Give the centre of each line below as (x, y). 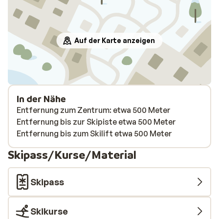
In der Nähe (41, 99)
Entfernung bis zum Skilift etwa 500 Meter (94, 133)
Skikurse (49, 211)
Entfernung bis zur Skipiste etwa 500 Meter (96, 122)
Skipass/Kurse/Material (72, 155)
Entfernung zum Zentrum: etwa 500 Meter (94, 110)
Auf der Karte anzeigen (114, 40)
